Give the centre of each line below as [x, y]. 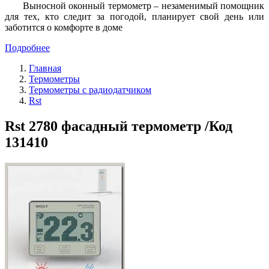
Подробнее [27, 47]
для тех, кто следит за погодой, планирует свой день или [134, 16]
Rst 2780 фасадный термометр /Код [119, 126]
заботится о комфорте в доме [64, 27]
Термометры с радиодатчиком [90, 89]
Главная [45, 68]
